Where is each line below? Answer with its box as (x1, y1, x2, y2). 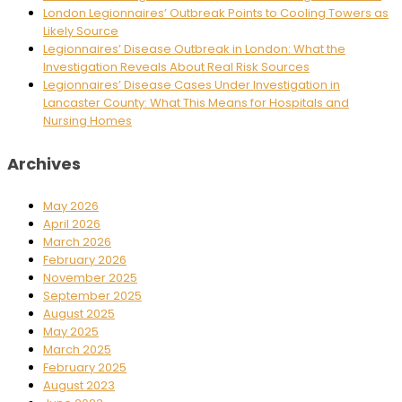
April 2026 (43, 215, 100, 233)
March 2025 (43, 341, 111, 359)
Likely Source (43, 22, 118, 40)
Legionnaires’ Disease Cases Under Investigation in (43, 76, 340, 94)
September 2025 (43, 287, 142, 305)
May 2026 (43, 197, 99, 215)
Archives (7, 153, 81, 176)
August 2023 (43, 377, 115, 395)
